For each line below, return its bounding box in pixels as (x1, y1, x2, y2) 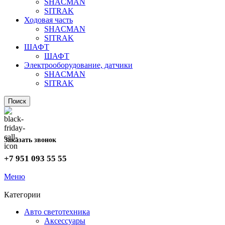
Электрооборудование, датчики (24, 61, 133, 69)
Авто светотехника (24, 207, 90, 216)
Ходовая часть (24, 16, 73, 24)
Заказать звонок (4, 136, 56, 144)
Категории (4, 190, 41, 199)
